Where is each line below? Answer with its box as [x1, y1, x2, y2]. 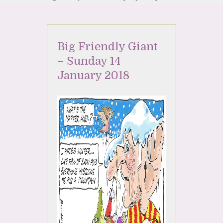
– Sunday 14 [57, 55, 120, 68]
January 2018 [57, 69, 129, 82]
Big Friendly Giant [57, 40, 158, 53]
